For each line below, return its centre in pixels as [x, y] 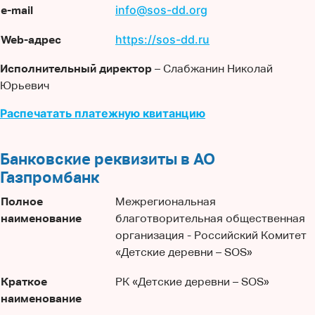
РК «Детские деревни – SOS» [192, 282]
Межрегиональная [166, 201]
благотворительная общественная [210, 218]
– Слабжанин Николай [212, 69]
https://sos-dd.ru [162, 39]
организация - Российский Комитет [211, 235]
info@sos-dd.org [161, 10]
